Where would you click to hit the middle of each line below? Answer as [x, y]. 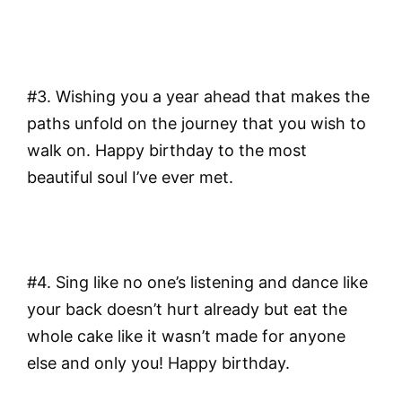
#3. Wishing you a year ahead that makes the [198, 96]
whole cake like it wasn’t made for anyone [186, 336]
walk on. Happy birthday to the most [167, 150]
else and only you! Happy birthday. [158, 363]
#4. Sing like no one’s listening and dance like [197, 283]
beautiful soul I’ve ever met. [130, 177]
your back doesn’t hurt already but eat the [187, 310]
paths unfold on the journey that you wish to [197, 123]
